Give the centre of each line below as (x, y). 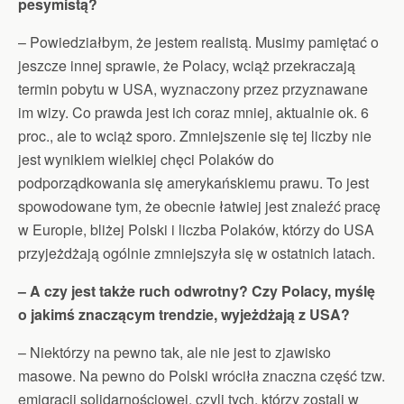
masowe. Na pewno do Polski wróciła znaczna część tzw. (202, 375)
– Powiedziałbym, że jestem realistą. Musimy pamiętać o (198, 41)
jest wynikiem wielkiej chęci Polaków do (146, 159)
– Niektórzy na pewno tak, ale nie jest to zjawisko (174, 352)
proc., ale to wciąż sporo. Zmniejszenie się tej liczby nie (195, 135)
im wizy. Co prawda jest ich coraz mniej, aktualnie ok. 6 (193, 112)
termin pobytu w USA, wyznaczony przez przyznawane (193, 88)
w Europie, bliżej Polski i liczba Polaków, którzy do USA (196, 229)
